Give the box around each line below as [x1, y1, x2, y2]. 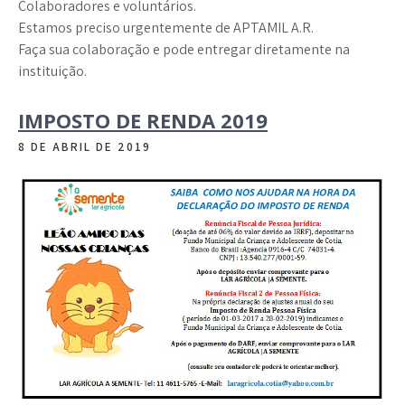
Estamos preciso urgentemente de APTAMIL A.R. [18, 18, 314, 38]
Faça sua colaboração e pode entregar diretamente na [18, 40, 350, 60]
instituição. [18, 61, 87, 81]
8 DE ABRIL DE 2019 [18, 139, 151, 155]
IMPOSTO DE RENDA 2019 [18, 107, 268, 135]
